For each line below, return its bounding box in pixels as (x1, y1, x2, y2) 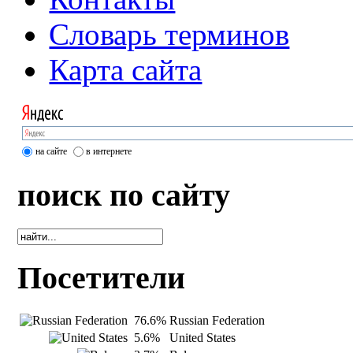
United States (169, 331, 236, 345)
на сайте (35, 145, 68, 157)
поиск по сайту (17, 176, 231, 213)
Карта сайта (49, 53, 203, 87)
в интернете (86, 145, 132, 157)
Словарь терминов (49, 17, 290, 52)
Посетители (17, 260, 186, 296)
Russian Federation (169, 314, 266, 328)
